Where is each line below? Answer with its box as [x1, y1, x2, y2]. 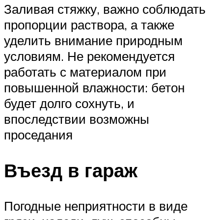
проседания [4, 126, 73, 142]
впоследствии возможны [4, 110, 149, 127]
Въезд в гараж [4, 158, 137, 182]
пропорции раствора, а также [4, 16, 174, 32]
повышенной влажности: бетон [4, 79, 185, 95]
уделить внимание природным [4, 32, 183, 48]
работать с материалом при [4, 63, 166, 80]
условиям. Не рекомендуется [4, 48, 175, 64]
